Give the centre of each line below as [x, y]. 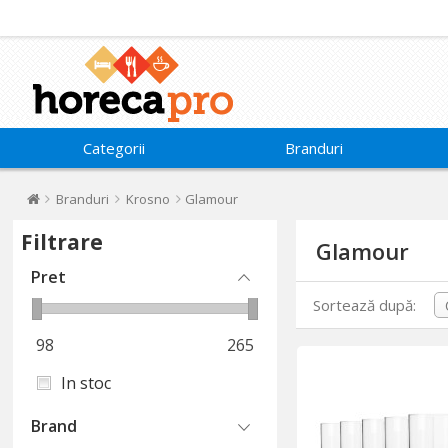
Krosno [148, 199]
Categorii [114, 148]
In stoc [86, 383]
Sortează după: [365, 305]
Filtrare [62, 242]
